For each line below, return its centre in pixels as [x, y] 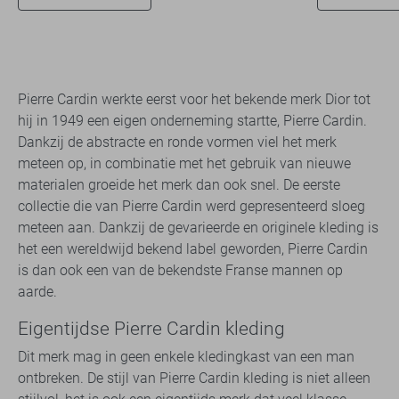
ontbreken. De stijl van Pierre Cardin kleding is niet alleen [194, 378]
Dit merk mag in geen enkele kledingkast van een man [186, 356]
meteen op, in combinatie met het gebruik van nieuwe [184, 163]
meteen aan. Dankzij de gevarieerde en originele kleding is [198, 227]
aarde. [37, 291]
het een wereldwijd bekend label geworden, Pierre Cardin [193, 248]
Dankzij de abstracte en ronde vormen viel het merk [177, 142]
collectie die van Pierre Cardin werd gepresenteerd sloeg [191, 206]
